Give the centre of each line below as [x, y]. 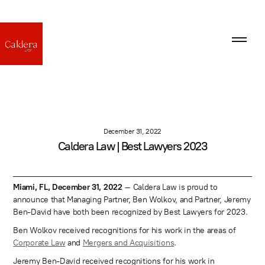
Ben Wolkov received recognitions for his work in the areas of [125, 230]
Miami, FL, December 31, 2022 [68, 187]
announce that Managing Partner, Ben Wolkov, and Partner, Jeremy [132, 199]
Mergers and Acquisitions [128, 243]
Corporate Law [39, 243]
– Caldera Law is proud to [170, 187]
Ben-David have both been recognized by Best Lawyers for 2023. [130, 212]
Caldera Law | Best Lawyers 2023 [132, 146]
